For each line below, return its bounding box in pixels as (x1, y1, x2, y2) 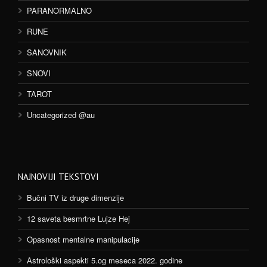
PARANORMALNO (27, 5, 92, 16)
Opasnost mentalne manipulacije (27, 234, 139, 245)
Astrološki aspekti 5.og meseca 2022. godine (27, 254, 182, 266)
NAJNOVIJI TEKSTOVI (18, 171, 99, 182)
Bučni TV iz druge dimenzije (27, 192, 124, 203)
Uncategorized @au (27, 109, 95, 120)
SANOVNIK (27, 46, 67, 58)
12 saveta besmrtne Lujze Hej (27, 213, 130, 224)
